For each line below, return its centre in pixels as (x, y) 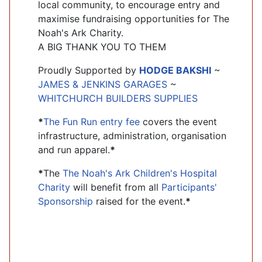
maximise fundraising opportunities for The (134, 18)
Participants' (189, 187)
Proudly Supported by (89, 70)
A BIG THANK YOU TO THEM (102, 46)
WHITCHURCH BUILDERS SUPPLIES (118, 98)
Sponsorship (65, 201)
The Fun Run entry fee (92, 121)
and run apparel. (74, 149)
